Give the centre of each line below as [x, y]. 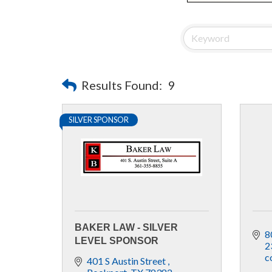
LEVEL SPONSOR [117, 240]
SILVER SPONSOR [99, 119]
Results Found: [122, 85]
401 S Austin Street [127, 260]
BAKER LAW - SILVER [126, 227]
